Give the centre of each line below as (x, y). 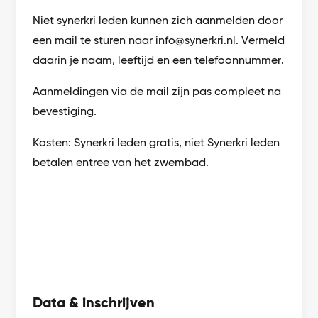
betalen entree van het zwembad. (121, 163)
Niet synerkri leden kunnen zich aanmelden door (158, 21)
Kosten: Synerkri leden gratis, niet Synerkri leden (157, 143)
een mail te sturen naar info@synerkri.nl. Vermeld (159, 40)
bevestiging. (65, 111)
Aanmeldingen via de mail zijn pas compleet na (157, 92)
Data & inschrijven (94, 303)
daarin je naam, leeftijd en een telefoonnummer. (159, 60)
